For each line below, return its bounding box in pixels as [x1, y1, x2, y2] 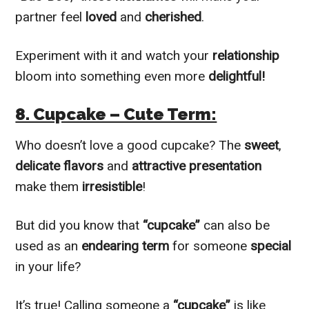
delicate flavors [15, 157, 108, 174]
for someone [172, 237, 251, 254]
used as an [15, 237, 82, 254]
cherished [145, 8, 202, 25]
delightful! [208, 68, 266, 84]
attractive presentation [132, 157, 262, 174]
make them [15, 178, 83, 195]
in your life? [15, 258, 81, 275]
